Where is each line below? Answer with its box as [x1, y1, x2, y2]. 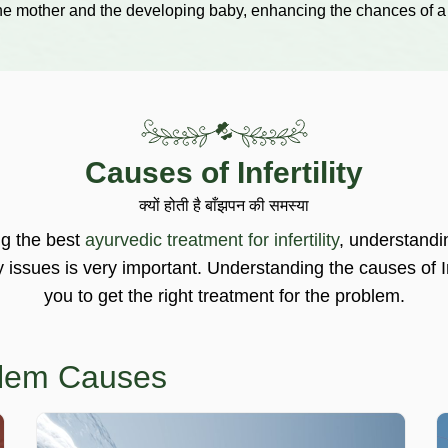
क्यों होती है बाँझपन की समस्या [139, 197, 309, 214]
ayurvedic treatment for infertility [84, 230, 339, 250]
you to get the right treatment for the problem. [43, 286, 405, 306]
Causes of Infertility [85, 156, 363, 189]
